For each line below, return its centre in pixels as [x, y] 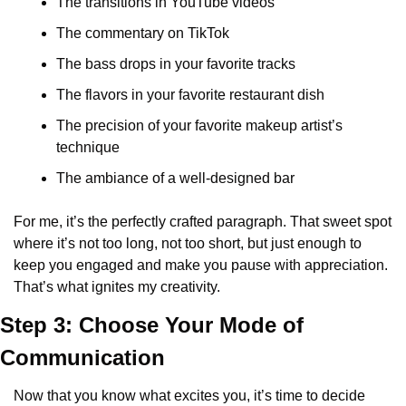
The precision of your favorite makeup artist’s [199, 126]
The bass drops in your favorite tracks [176, 64]
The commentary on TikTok [143, 33]
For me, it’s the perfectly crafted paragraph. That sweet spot [203, 222]
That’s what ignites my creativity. [117, 287]
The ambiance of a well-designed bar [175, 178]
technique [88, 147]
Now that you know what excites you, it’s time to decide [189, 396]
